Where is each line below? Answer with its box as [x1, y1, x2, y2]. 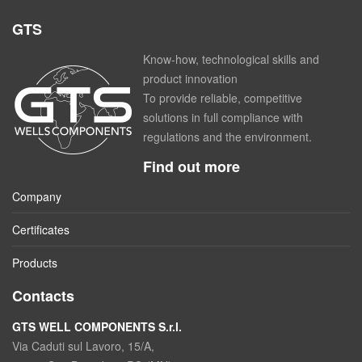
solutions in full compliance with [143, 109, 303, 125]
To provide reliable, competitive [143, 90, 302, 106]
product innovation [143, 70, 238, 86]
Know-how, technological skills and [143, 51, 319, 67]
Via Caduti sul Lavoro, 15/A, [12, 337, 154, 354]
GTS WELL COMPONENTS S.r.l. [12, 318, 182, 335]
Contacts [12, 285, 74, 306]
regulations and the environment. [143, 128, 312, 145]
